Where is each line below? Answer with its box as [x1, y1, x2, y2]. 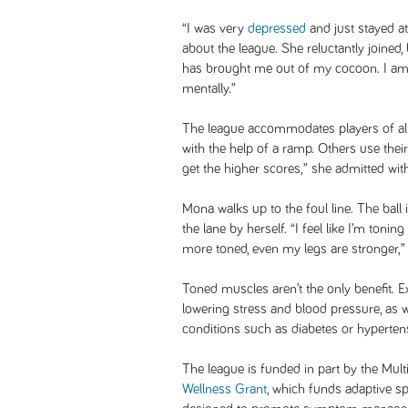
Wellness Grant [182, 382, 267, 396]
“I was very [182, 21, 248, 36]
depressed [248, 21, 306, 36]
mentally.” [182, 81, 236, 96]
